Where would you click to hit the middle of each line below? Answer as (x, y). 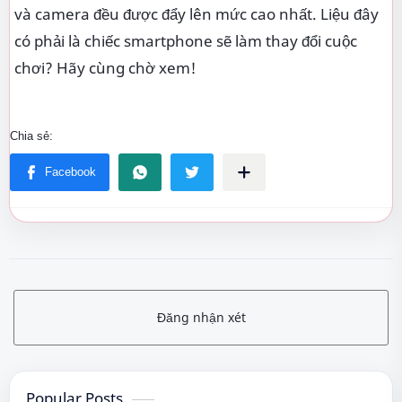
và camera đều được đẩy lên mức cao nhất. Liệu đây (197, 13)
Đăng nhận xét (201, 317)
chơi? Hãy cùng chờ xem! (105, 67)
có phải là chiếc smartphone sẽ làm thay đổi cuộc (186, 40)
